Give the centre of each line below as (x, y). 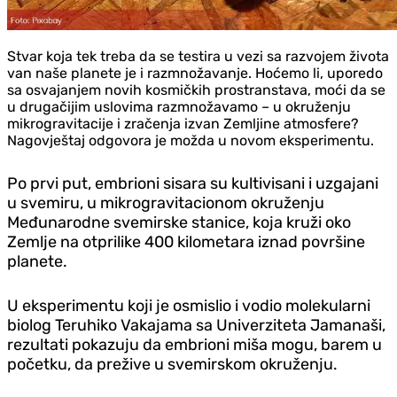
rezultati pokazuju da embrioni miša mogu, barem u (195, 344)
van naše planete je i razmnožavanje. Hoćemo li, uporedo (195, 73)
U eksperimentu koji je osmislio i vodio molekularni (189, 305)
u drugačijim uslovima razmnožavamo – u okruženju (179, 106)
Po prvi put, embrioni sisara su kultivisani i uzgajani (193, 183)
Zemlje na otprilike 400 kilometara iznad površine (186, 241)
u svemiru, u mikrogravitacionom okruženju (166, 202)
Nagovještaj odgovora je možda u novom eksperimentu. (191, 140)
